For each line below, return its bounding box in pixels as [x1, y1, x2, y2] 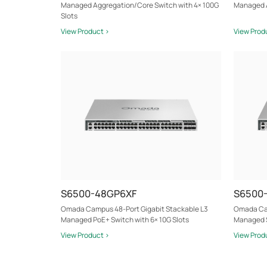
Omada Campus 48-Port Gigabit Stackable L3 [61, 204, 208, 215]
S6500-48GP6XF [61, 186, 136, 200]
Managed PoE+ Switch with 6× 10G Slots [61, 215, 189, 225]
